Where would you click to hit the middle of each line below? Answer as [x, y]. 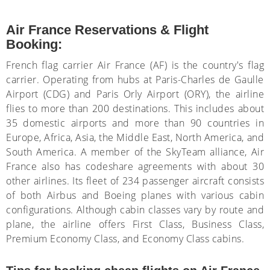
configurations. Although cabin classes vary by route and [135, 210]
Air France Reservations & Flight [107, 30]
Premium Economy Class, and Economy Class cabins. [125, 239]
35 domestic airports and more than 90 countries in [135, 123]
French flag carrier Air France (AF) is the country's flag [135, 65]
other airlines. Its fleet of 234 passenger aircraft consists [135, 181]
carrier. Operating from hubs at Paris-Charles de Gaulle [135, 80]
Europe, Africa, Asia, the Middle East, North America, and [135, 137]
